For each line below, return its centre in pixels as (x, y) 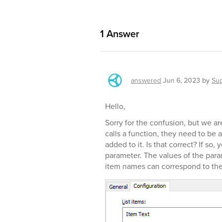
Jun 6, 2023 (182, 80)
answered (146, 80)
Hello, (115, 106)
